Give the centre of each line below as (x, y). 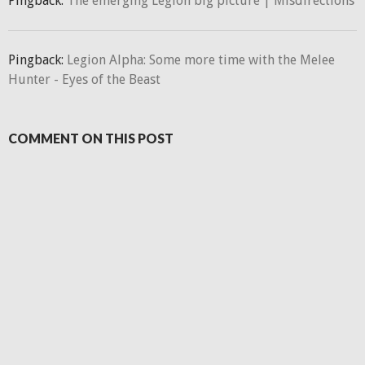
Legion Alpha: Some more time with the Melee (201, 60)
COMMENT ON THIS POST (91, 138)
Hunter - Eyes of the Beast (84, 79)
